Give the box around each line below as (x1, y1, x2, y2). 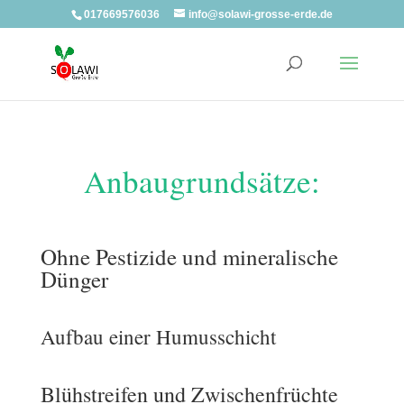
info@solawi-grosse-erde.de (188, 8, 333, 21)
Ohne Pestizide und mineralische (40, 242, 338, 271)
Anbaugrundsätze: (83, 160, 320, 202)
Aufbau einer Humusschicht (40, 323, 276, 350)
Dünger (40, 264, 108, 294)
